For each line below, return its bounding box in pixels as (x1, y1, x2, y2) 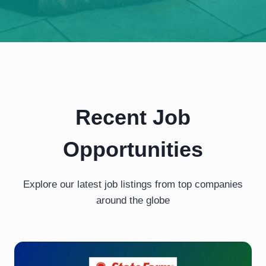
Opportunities (63, 137, 203, 162)
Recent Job (75, 105, 191, 130)
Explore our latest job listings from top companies (23, 179, 243, 191)
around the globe (96, 195, 170, 207)
